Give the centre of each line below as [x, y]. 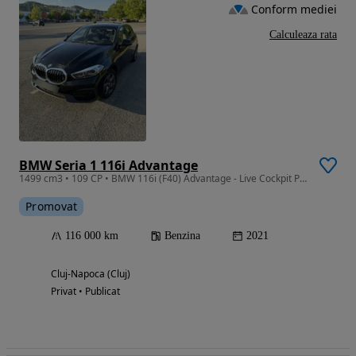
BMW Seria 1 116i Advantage [108, 165]
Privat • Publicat [85, 291]
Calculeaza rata [303, 35]
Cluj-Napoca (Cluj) [91, 273]
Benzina [182, 235]
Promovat [52, 206]
